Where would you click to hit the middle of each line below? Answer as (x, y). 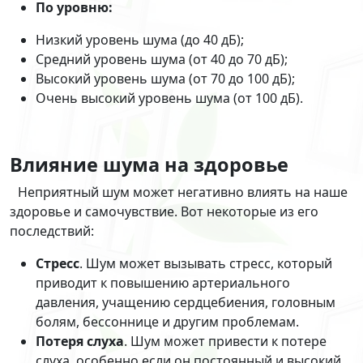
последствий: (52, 231)
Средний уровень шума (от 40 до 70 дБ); (162, 60)
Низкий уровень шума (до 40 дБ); (140, 40)
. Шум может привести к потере (225, 342)
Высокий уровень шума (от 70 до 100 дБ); (165, 79)
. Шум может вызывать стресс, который (206, 264)
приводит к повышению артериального (163, 283)
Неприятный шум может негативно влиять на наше (183, 192)
